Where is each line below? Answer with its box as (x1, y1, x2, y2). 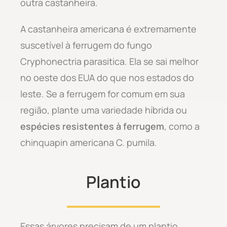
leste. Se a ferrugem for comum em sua (20, 87, 185, 100)
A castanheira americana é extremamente (20, 22, 197, 35)
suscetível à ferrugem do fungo (20, 39, 152, 51)
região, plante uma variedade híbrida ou (20, 103, 187, 116)
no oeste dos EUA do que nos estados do (20, 71, 194, 84)
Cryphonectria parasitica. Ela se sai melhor (20, 55, 199, 67)
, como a (164, 120, 200, 132)
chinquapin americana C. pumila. (20, 136, 157, 148)
